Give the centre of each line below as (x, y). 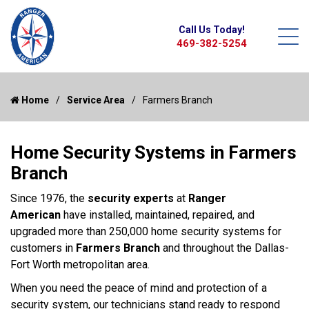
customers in (43, 248)
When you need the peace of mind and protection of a (139, 288)
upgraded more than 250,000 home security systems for (146, 231)
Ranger (207, 198)
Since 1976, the (49, 198)
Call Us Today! (212, 30)
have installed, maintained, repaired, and (158, 215)
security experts (131, 198)
